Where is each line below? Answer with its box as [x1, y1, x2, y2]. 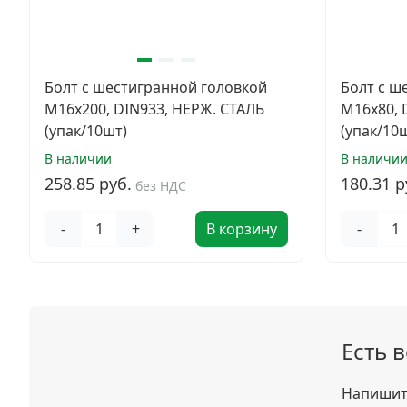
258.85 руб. [45, 173, 132, 194]
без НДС [135, 177, 186, 194]
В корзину [206, 219, 277, 239]
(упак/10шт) [45, 121, 127, 141]
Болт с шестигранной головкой [45, 77, 267, 97]
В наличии [45, 150, 112, 167]
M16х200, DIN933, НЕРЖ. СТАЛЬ [45, 99, 264, 119]
